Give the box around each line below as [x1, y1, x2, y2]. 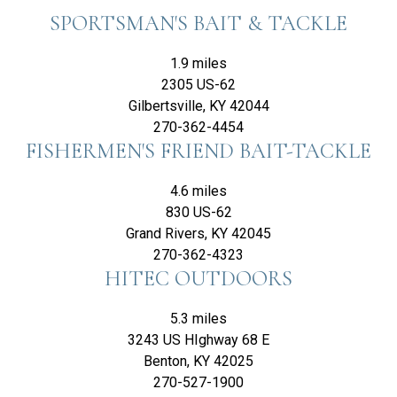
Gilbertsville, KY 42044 [128, 97, 269, 114]
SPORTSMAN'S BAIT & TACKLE [50, 11, 347, 36]
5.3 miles [170, 310, 227, 327]
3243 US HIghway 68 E [128, 331, 269, 348]
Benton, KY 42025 [144, 353, 253, 370]
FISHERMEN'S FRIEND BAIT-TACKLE [26, 138, 371, 164]
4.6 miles [170, 183, 227, 199]
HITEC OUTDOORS [105, 266, 292, 292]
